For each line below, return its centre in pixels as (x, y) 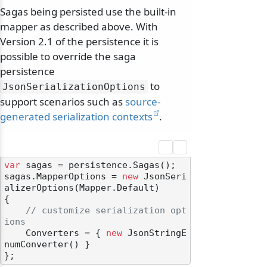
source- (143, 102)
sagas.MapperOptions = (63, 177)
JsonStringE (154, 233)
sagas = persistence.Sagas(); (98, 165)
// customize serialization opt (106, 211)
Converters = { (66, 233)
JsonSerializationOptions (74, 87)
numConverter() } (47, 245)
